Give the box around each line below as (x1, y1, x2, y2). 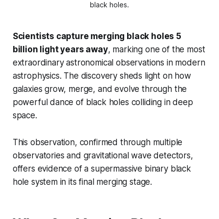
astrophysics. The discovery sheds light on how (12, 71, 191, 81)
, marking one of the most (108, 44, 205, 55)
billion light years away (12, 44, 108, 55)
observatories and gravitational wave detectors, (12, 151, 193, 161)
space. (12, 110, 37, 121)
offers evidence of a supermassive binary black (12, 164, 191, 174)
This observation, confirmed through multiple (12, 137, 183, 148)
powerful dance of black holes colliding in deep (12, 97, 193, 108)
